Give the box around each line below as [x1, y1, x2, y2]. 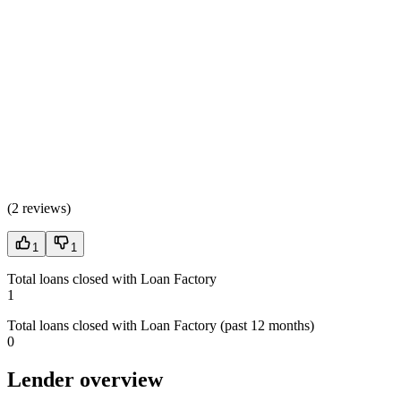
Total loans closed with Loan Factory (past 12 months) [7, 317, 314, 333]
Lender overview [7, 367, 163, 391]
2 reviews [12, 200, 66, 216]
